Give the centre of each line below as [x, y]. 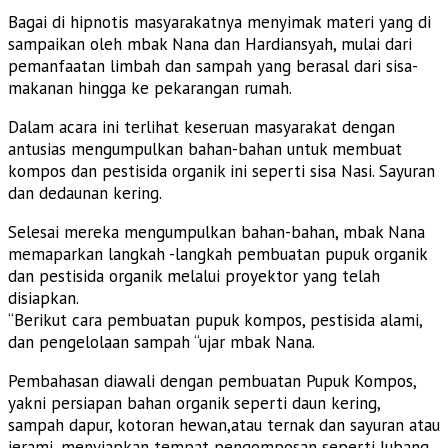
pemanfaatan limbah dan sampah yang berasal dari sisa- [212, 65]
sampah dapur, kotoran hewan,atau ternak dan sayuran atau [224, 424]
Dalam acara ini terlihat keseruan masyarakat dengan [201, 126]
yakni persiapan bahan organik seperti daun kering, [194, 402]
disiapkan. [43, 297]
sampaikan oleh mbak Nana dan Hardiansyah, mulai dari [210, 43]
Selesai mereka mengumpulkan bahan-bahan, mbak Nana [216, 231]
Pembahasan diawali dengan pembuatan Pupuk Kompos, [212, 380]
